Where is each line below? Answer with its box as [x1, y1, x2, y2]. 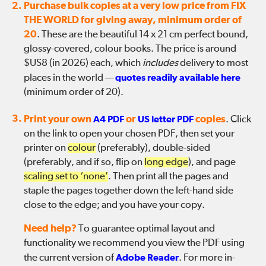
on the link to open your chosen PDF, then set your [24, 129, 235, 139]
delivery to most [178, 58, 248, 68]
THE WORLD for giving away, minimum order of [24, 15, 242, 26]
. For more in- [179, 253, 235, 263]
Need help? [24, 224, 77, 234]
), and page [188, 157, 236, 167]
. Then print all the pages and [108, 172, 229, 182]
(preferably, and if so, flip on [24, 157, 144, 167]
